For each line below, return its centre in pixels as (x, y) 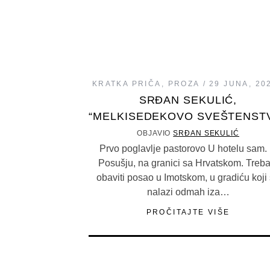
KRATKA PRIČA (127, 84)
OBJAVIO (155, 133)
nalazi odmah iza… (188, 192)
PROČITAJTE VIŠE (188, 212)
